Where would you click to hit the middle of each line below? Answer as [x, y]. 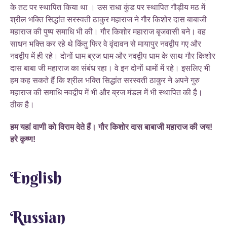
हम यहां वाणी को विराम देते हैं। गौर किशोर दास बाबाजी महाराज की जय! [111, 127]
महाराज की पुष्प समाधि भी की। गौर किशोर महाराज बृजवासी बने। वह [108, 31]
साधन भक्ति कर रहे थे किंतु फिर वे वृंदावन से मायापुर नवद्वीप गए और [106, 44]
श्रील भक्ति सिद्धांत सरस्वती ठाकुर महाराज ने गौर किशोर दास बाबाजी [108, 19]
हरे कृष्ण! [23, 139]
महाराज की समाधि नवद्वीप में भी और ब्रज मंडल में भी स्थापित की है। [106, 92]
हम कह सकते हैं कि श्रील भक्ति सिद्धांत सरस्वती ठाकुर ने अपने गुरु [105, 80]
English [36, 177]
